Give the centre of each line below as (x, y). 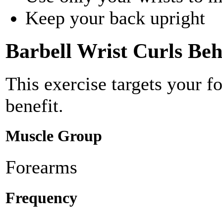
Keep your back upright (115, 18)
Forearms (41, 167)
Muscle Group (54, 136)
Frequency (41, 198)
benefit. (34, 106)
